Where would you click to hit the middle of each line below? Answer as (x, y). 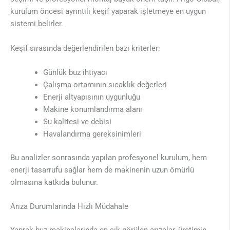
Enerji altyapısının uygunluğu (91, 97)
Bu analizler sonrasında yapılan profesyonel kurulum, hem (109, 157)
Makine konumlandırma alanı (92, 109)
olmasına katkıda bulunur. (54, 182)
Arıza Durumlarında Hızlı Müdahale (69, 207)
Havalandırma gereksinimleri (92, 134)
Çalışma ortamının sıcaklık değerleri (105, 84)
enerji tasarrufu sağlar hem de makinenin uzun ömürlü (102, 170)
